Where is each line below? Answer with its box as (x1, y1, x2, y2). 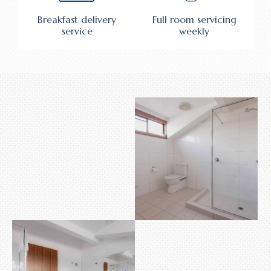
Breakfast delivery (38, 13, 116, 25)
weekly (179, 25, 209, 37)
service (61, 25, 93, 37)
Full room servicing (152, 13, 237, 25)
